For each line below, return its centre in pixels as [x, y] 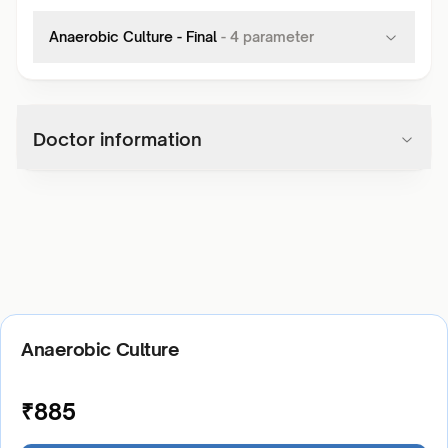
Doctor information [117, 139]
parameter [276, 36]
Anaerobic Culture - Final [133, 36]
